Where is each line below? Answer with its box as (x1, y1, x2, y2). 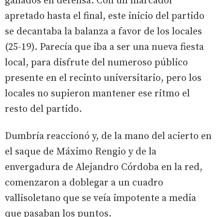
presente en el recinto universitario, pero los (5, 72, 201, 84)
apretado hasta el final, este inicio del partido (5, 10, 204, 22)
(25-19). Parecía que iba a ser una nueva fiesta (5, 41, 204, 53)
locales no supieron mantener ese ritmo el (5, 87, 190, 100)
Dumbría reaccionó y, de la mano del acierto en (5, 130, 212, 142)
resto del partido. (5, 103, 82, 115)
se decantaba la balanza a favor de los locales (5, 25, 202, 38)
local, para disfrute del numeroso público (5, 56, 188, 69)
